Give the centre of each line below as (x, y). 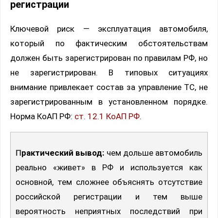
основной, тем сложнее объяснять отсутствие (109, 182)
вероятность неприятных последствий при (109, 211)
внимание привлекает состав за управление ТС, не (109, 87)
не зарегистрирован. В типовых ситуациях (109, 73)
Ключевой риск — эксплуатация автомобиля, (109, 29)
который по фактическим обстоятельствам (109, 44)
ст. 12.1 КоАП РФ (107, 117)
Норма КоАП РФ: (42, 117)
